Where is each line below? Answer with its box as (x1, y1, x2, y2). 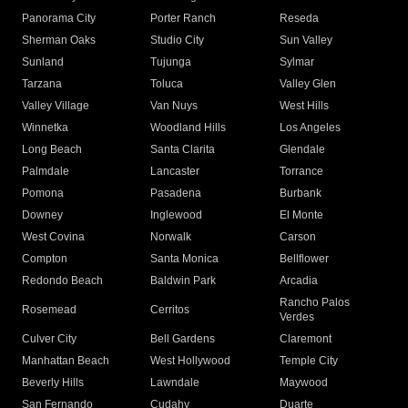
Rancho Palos (279, 296, 350, 310)
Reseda (279, 12, 319, 25)
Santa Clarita (150, 143, 216, 157)
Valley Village (22, 99, 89, 113)
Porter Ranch (150, 12, 217, 25)
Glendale (279, 143, 325, 157)
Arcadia (279, 274, 318, 288)
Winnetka (22, 121, 68, 135)
